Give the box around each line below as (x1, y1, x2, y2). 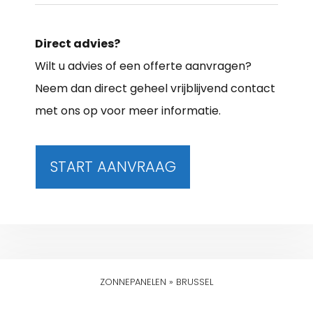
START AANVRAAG (50, 156, 176, 177)
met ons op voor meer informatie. (35, 102, 221, 119)
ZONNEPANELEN (100, 275, 166, 289)
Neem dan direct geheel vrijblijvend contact (35, 80, 275, 96)
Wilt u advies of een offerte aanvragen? (35, 57, 252, 74)
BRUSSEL (176, 275, 213, 289)
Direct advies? (35, 35, 120, 52)
